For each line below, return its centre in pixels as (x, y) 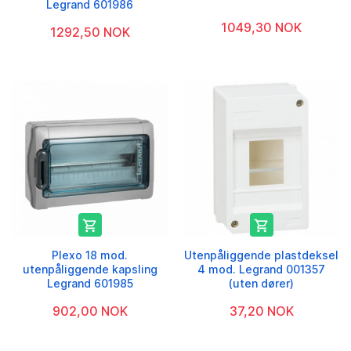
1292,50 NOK (90, 33)
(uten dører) (261, 284)
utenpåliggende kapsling (90, 270)
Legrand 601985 (90, 284)
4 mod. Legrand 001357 (261, 270)
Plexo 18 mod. (90, 255)
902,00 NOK (90, 311)
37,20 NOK (261, 311)
